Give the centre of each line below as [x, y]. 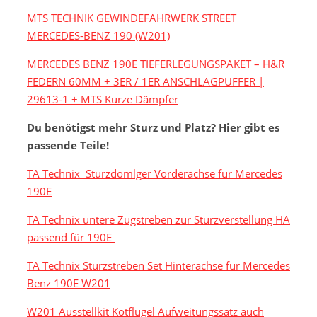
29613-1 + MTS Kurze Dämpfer [103, 99]
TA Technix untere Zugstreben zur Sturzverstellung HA [158, 220]
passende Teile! [68, 145]
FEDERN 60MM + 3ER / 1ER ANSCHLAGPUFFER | [145, 82]
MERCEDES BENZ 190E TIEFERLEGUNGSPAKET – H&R [156, 64]
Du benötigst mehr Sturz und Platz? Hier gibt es [153, 128]
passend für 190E [71, 237]
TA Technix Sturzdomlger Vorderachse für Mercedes [155, 174]
